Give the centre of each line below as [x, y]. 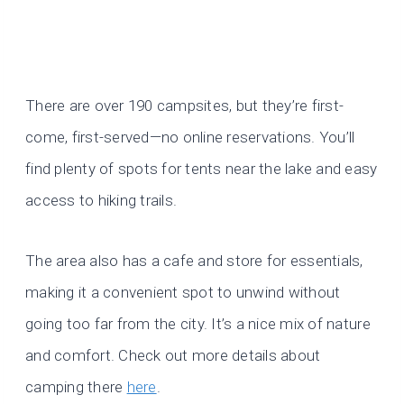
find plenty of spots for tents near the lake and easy [202, 169]
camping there [76, 387]
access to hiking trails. [101, 201]
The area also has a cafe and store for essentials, [194, 261]
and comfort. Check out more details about [173, 356]
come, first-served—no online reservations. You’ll [190, 138]
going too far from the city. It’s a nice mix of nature [198, 324]
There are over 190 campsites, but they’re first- [185, 106]
